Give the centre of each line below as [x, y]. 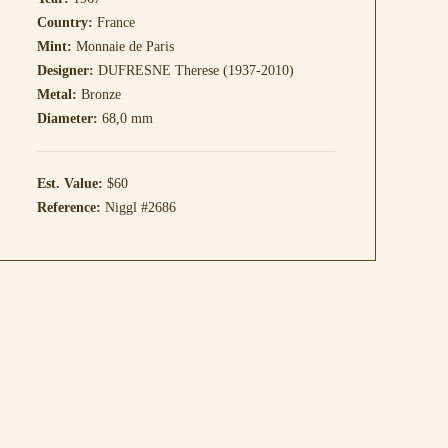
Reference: [68, 207]
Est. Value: [71, 183]
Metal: [56, 94]
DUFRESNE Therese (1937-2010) [193, 70]
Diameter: [67, 118]
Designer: [65, 70]
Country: [64, 22]
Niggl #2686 [138, 207]
